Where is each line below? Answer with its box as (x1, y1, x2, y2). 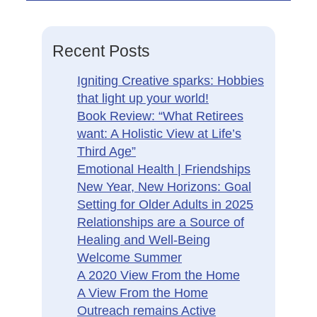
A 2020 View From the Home (77, 268, 240, 282)
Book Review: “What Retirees (77, 109, 243, 123)
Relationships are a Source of (77, 215, 244, 229)
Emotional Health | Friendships (77, 162, 250, 176)
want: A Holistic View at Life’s (77, 127, 241, 141)
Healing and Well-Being (77, 233, 210, 247)
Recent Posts (52, 42, 150, 60)
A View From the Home (77, 286, 208, 300)
